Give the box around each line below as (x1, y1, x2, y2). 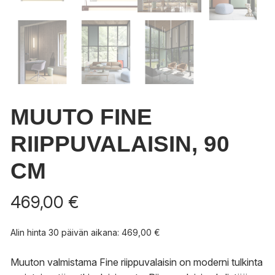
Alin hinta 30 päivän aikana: (10, 227, 122, 238)
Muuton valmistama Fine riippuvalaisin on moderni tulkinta (10, 255, 263, 268)
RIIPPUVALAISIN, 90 (10, 131, 230, 157)
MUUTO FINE (10, 104, 152, 130)
